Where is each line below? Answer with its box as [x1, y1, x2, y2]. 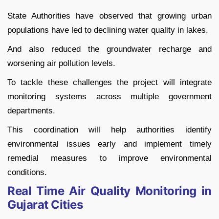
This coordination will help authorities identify [7, 125, 212, 135]
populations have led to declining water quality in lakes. [7, 25, 208, 35]
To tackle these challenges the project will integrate [7, 78, 212, 88]
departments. [7, 106, 55, 116]
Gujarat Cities [7, 197, 83, 212]
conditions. [7, 168, 47, 177]
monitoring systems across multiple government [7, 92, 212, 102]
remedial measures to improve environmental [7, 153, 212, 163]
